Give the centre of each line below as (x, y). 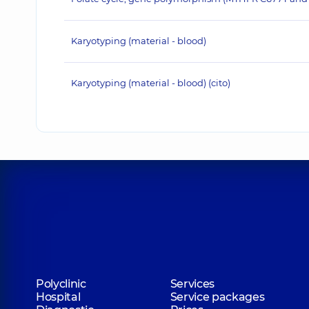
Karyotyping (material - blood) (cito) (151, 83)
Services (192, 284)
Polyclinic (61, 284)
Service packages (217, 297)
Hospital (58, 297)
